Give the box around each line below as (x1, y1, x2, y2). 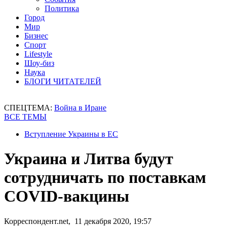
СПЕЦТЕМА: (4, 103, 54, 112)
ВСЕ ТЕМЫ (4, 112, 47, 121)
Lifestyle (24, 50, 52, 58)
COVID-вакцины (4, 187, 129, 206)
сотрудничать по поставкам (4, 168, 206, 187)
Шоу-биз (24, 59, 54, 67)
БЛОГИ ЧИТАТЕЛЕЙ (24, 77, 101, 86)
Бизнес (24, 31, 48, 40)
